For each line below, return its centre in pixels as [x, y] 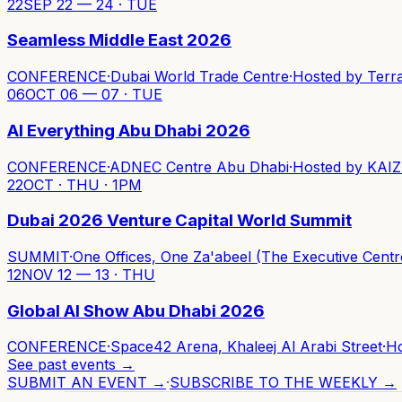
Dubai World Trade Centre [200, 77]
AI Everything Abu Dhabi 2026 [129, 130]
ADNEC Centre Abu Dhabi [199, 166]
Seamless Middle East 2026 [119, 40]
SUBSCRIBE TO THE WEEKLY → [283, 383]
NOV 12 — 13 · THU [88, 275]
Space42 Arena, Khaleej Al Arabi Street [246, 347]
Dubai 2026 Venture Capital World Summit [179, 221]
